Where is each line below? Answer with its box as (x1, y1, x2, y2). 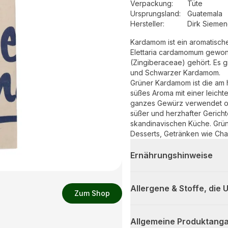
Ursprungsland (130, 9, 179, 18)
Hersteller (130, 19, 163, 28)
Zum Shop (74, 189, 110, 197)
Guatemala (187, 9, 222, 18)
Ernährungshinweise (130, 150, 213, 161)
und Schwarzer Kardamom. (130, 68, 220, 77)
